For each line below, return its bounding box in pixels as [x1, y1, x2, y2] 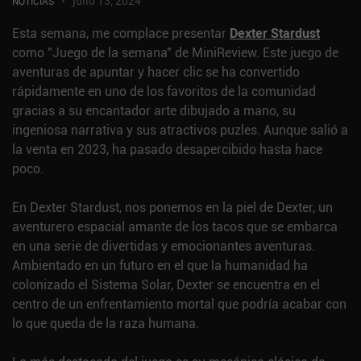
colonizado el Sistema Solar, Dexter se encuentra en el [12, 276, 320, 294]
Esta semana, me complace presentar [12, 24, 230, 43]
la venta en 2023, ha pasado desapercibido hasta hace [12, 140, 322, 159]
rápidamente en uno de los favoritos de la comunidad [12, 82, 316, 101]
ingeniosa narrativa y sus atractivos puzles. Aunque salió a [12, 121, 348, 139]
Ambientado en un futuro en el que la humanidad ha [12, 256, 308, 275]
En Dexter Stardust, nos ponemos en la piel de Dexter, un [12, 198, 333, 217]
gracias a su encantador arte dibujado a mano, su [12, 102, 296, 120]
